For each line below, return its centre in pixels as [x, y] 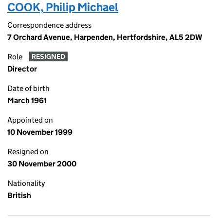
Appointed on [30, 120]
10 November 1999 [40, 132]
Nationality [26, 183]
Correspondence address [49, 25]
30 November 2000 [42, 164]
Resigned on [28, 152]
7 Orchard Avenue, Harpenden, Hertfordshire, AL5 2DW [105, 37]
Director [22, 69]
